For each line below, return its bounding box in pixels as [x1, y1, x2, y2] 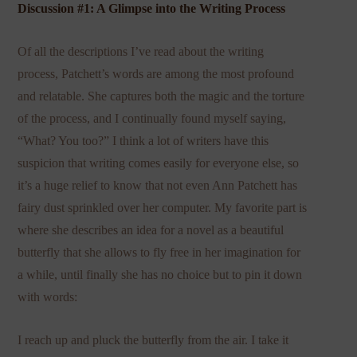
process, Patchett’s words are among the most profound [18, 66, 295, 80]
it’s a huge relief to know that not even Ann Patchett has [18, 178, 298, 192]
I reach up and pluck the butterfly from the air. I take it [18, 332, 289, 347]
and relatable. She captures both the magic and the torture [18, 88, 305, 103]
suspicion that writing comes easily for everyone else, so [18, 155, 300, 170]
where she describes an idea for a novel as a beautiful [18, 222, 284, 237]
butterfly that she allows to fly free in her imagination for [18, 245, 301, 259]
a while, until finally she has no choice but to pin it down [18, 267, 303, 281]
